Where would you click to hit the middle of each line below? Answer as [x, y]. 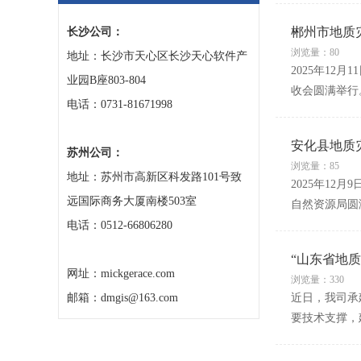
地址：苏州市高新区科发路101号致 [154, 177]
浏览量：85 [315, 166]
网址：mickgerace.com [121, 274]
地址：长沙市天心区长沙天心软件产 [157, 56]
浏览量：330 [317, 280]
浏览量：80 [315, 52]
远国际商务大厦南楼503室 [132, 201]
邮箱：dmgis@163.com [122, 298]
